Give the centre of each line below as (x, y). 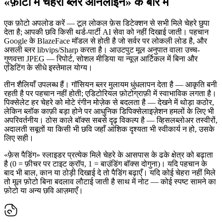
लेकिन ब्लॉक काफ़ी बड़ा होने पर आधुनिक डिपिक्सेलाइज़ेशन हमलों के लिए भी (109, 111)
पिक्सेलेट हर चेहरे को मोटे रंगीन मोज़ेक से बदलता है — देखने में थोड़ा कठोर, (109, 102)
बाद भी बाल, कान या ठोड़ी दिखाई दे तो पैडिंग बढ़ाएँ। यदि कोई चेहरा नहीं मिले (110, 172)
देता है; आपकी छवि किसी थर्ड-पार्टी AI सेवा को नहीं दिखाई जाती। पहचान (106, 32)
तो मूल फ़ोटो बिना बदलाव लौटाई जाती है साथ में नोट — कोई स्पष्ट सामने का (110, 181)
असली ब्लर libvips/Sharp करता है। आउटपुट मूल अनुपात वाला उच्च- (102, 50)
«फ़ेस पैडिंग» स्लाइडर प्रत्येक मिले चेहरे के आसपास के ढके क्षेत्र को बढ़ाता (109, 155)
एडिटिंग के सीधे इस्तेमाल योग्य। (48, 67)
